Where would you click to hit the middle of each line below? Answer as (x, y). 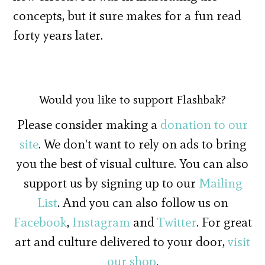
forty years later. (58, 35)
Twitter (177, 222)
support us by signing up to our (111, 183)
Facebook (40, 222)
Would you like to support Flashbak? (132, 99)
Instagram (101, 222)
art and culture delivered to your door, (121, 241)
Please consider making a (89, 124)
